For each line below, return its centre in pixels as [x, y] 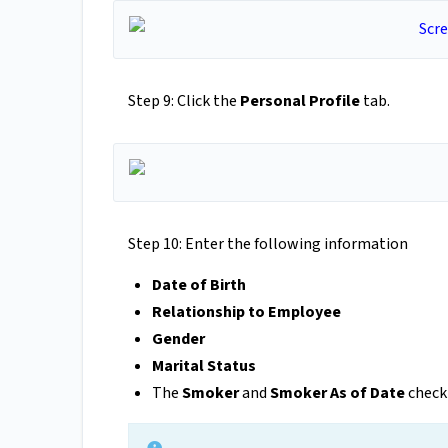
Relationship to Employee [246, 312]
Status [231, 366]
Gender [178, 339]
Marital [178, 366]
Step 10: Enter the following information [268, 244]
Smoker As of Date [337, 393]
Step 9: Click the [184, 101]
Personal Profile [300, 101]
